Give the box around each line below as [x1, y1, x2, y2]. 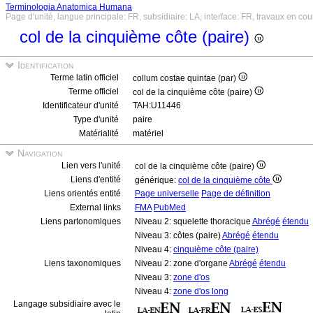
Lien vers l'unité [61, 161, 121, 170]
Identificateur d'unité [43, 101, 119, 110]
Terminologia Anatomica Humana [6, 2, 132, 12]
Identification [15, 59, 73, 71]
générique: [135, 175, 178, 185]
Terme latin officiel [50, 73, 119, 82]
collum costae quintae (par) [133, 73, 238, 83]
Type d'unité [73, 115, 119, 124]
